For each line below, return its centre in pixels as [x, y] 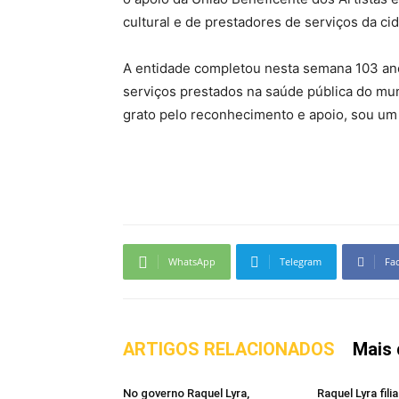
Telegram [301, 261]
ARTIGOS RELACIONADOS [229, 349]
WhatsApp [192, 261]
